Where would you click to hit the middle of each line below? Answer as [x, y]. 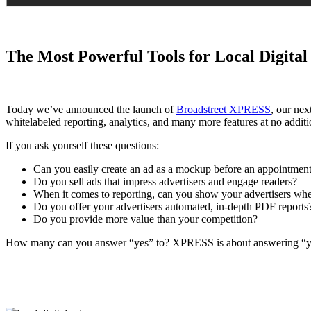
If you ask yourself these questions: [82, 145]
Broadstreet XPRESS [224, 109]
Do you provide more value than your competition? [145, 219]
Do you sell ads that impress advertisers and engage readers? [165, 181]
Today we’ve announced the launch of [91, 109]
